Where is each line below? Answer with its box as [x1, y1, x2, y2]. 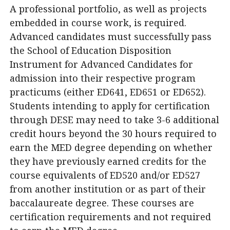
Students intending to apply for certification [10, 100, 210, 112]
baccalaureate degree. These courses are [10, 197, 194, 209]
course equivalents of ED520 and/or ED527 [10, 169, 200, 181]
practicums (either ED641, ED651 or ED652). [10, 86, 208, 98]
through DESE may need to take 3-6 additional [10, 113, 219, 126]
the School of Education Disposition [10, 44, 171, 56]
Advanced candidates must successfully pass [10, 30, 212, 43]
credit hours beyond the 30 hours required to [10, 127, 217, 140]
